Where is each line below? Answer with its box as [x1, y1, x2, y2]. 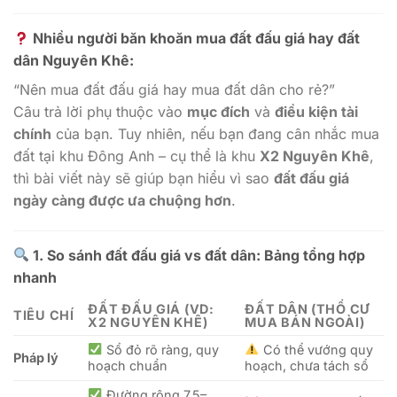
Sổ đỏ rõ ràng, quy [102, 341, 219, 357]
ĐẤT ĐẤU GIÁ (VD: [88, 300, 214, 316]
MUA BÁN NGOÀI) [245, 314, 365, 330]
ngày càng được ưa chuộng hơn [13, 191, 231, 209]
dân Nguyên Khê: [13, 51, 134, 69]
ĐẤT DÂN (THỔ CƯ [245, 300, 370, 316]
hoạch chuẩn [88, 357, 168, 373]
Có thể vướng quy [259, 341, 373, 357]
